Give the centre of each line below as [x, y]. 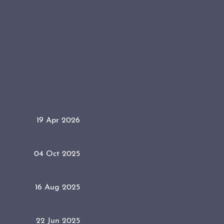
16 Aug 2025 [57, 187]
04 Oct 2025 [57, 154]
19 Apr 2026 [58, 120]
